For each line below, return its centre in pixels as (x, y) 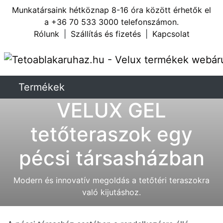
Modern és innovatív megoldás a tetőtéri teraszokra (111, 180)
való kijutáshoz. (111, 192)
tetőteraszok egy (111, 134)
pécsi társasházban (111, 158)
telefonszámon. (149, 22)
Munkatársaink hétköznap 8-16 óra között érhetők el (111, 10)
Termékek (42, 87)
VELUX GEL (111, 110)
